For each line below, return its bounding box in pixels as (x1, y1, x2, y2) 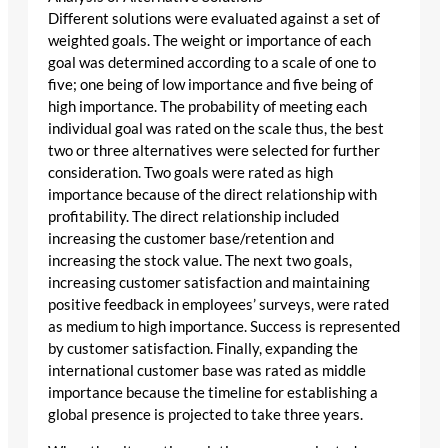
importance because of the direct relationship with (48, 186, 377, 204)
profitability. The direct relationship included (48, 208, 339, 226)
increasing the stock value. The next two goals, (48, 252, 352, 270)
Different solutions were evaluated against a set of (48, 10, 380, 28)
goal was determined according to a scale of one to (48, 54, 376, 72)
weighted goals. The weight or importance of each (48, 32, 371, 50)
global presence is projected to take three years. (48, 406, 363, 424)
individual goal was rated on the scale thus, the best (48, 120, 384, 138)
